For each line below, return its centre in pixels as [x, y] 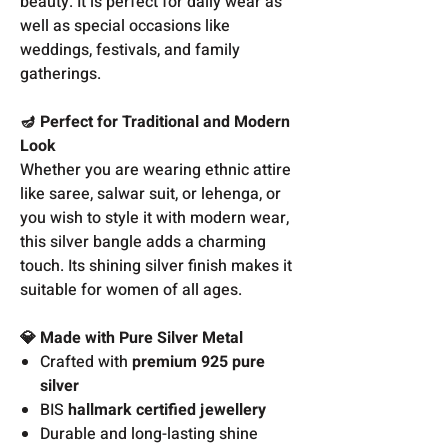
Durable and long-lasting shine [149, 433]
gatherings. [60, 73]
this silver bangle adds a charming [143, 241]
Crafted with [86, 361]
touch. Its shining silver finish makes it [156, 265]
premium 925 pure [198, 361]
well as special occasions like [125, 25]
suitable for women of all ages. [131, 289]
